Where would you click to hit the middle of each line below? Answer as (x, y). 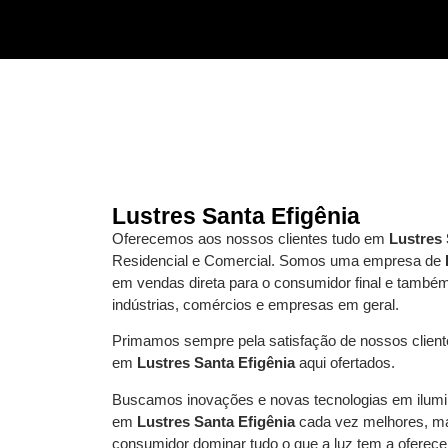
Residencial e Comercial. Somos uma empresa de (278, 260)
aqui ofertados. (345, 363)
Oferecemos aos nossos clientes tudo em (250, 238)
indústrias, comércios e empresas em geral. (255, 304)
